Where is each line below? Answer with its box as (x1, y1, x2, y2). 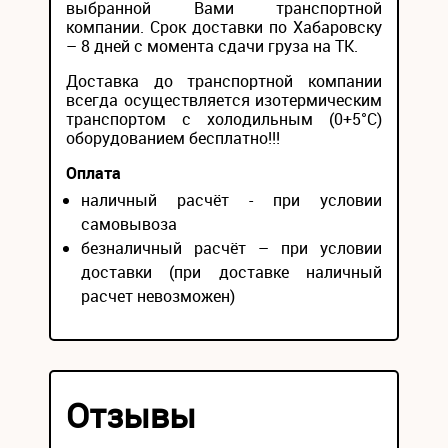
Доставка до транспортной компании (66, 70, 382, 92)
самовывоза (81, 213, 177, 235)
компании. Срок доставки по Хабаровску (66, 16, 382, 38)
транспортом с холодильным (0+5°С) (66, 108, 382, 130)
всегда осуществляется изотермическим (66, 89, 382, 111)
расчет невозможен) (81, 285, 235, 307)
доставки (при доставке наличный (81, 261, 382, 283)
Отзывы (66, 392, 196, 438)
